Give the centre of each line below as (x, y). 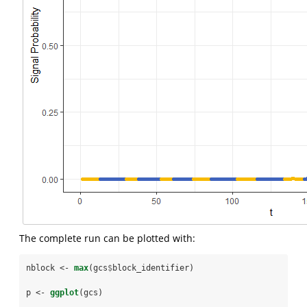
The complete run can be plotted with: (107, 238)
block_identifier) (153, 268)
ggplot (64, 293)
